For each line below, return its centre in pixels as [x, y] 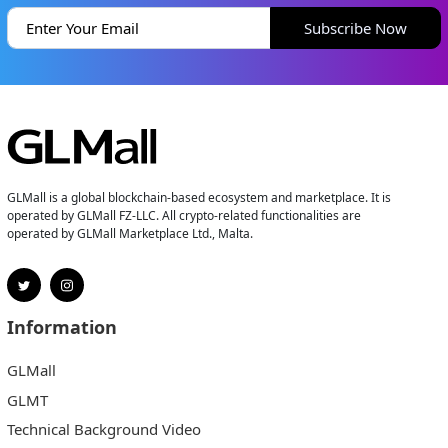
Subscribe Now [356, 27]
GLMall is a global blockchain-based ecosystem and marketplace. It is [198, 197]
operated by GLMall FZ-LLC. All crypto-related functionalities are [183, 215]
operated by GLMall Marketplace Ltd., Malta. [129, 233]
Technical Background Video [103, 429]
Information [61, 327]
